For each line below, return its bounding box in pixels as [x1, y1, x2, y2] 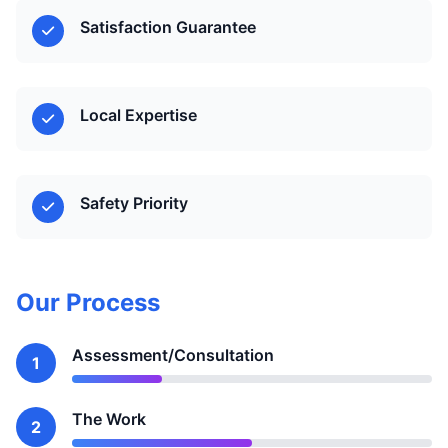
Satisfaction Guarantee [80, 17, 256, 37]
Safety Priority [80, 193, 188, 213]
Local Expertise [80, 105, 197, 125]
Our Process [16, 288, 160, 317]
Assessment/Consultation [72, 345, 274, 365]
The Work [72, 409, 146, 429]
